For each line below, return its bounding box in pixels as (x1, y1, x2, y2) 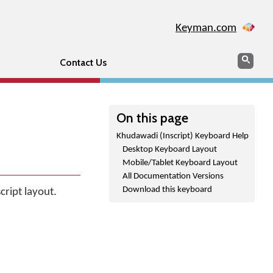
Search (237, 52, 265, 64)
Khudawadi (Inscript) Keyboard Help (116, 132, 249, 141)
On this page (116, 110, 188, 126)
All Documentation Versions (122, 172, 224, 181)
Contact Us (59, 57, 107, 68)
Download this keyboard (122, 185, 212, 194)
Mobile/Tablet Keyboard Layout (122, 158, 238, 168)
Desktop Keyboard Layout (122, 145, 217, 154)
